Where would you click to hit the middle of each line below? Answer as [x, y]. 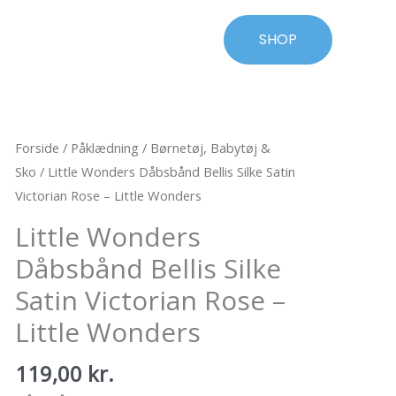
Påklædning [104, 148]
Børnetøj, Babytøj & [210, 148]
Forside [37, 148]
